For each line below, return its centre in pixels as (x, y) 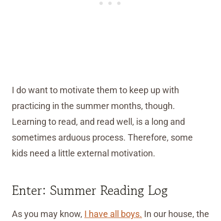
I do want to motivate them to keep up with (95, 90)
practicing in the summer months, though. (93, 106)
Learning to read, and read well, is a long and (98, 122)
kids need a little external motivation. (84, 153)
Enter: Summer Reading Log (90, 190)
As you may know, (48, 214)
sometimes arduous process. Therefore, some (102, 138)
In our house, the (176, 214)
